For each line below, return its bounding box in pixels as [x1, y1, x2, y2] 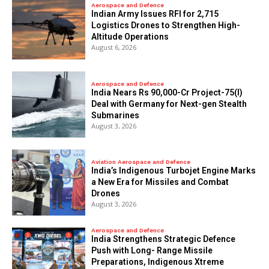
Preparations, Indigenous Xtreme [91, 256, 225, 267]
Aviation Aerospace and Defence [91, 158, 191, 165]
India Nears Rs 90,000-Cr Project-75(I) [91, 87, 243, 97]
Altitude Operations [91, 32, 169, 42]
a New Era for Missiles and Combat [91, 177, 229, 187]
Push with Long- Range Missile [91, 245, 213, 255]
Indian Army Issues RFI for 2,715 [91, 9, 219, 19]
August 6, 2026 [91, 43, 137, 52]
